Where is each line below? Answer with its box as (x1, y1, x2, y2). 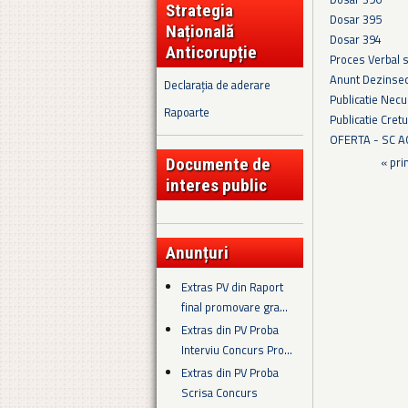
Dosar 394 (330, 29, 382, 48)
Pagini (339, 153, 384, 180)
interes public (166, 174, 267, 196)
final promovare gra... (181, 297, 289, 316)
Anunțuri (166, 242, 229, 264)
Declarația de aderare (164, 75, 270, 94)
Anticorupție (166, 41, 257, 63)
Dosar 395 (330, 9, 382, 28)
